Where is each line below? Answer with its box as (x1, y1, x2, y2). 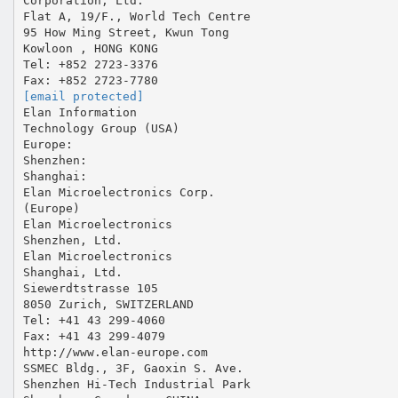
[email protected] (22, 89, 144, 103)
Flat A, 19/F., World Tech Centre (22, 9, 251, 23)
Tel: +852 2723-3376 (22, 57, 158, 71)
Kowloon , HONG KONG (22, 41, 158, 55)
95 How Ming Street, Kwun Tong (22, 25, 229, 39)
